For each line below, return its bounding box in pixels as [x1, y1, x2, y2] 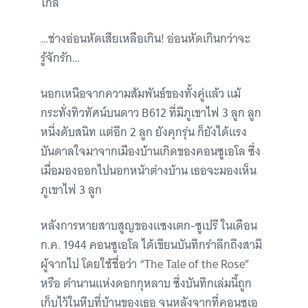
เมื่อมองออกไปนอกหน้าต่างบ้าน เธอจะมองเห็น [41, 161, 256, 181]
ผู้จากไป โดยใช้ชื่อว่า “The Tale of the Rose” [41, 254, 250, 274]
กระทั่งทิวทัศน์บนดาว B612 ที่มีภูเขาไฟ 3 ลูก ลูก [41, 103, 261, 123]
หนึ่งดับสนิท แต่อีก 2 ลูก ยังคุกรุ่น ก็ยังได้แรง [41, 122, 247, 142]
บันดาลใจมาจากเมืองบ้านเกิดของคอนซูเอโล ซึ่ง [41, 142, 261, 162]
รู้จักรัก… [41, 48, 80, 68]
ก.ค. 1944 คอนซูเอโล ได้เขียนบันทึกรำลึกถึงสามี [41, 235, 262, 255]
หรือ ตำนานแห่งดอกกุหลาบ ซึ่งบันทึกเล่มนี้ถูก [41, 274, 252, 294]
